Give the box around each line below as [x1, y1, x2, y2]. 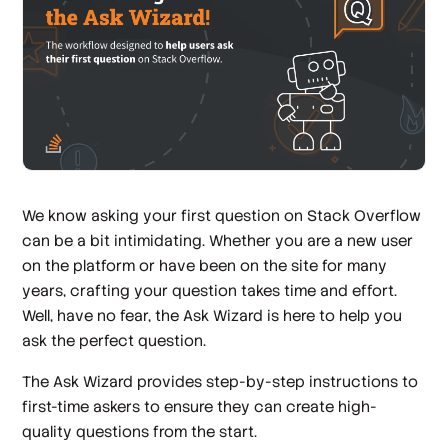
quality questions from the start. [22, 422, 258, 442]
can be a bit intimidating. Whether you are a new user [22, 230, 414, 250]
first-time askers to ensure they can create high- [22, 397, 378, 417]
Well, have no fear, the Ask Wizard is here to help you [22, 305, 403, 325]
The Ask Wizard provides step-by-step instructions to [22, 372, 419, 392]
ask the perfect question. [22, 330, 207, 350]
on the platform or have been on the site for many [22, 255, 388, 275]
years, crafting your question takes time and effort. [22, 280, 398, 300]
